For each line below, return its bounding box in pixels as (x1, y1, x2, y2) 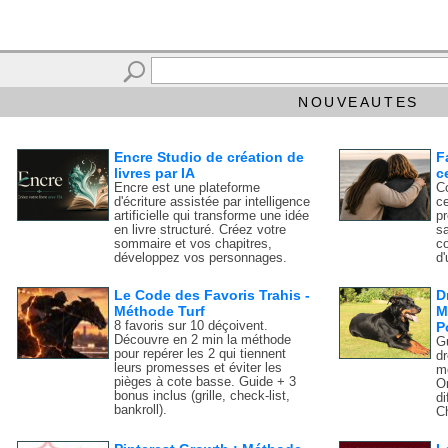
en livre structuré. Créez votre (114, 223, 287, 238)
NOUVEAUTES (297, 94, 419, 111)
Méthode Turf (114, 302, 206, 319)
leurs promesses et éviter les (114, 360, 283, 375)
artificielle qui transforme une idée (114, 209, 310, 224)
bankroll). (114, 402, 168, 417)
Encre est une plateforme (114, 181, 261, 196)
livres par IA (114, 165, 196, 182)
